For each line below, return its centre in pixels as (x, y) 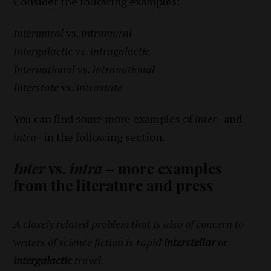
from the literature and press (113, 185)
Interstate (36, 87)
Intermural (40, 33)
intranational (123, 69)
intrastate (98, 87)
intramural (106, 33)
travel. (88, 260)
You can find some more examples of (104, 119)
